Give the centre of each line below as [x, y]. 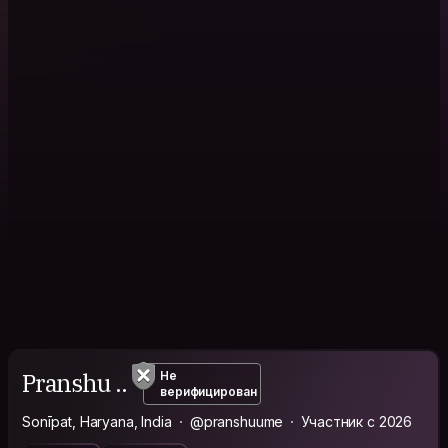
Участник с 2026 [357, 421]
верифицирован [208, 391]
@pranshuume [236, 421]
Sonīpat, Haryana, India [97, 421]
